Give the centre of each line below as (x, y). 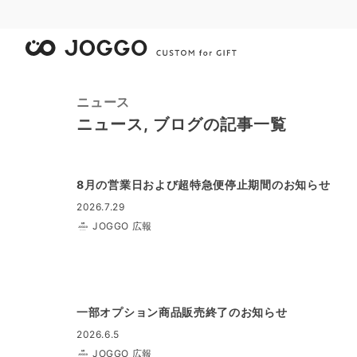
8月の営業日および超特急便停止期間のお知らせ (204, 184)
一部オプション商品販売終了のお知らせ (182, 312)
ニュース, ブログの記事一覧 (182, 124)
